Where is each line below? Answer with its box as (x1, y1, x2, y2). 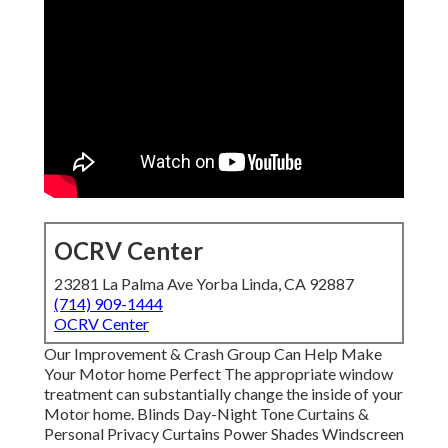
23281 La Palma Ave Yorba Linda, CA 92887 (54, 274, 354, 294)
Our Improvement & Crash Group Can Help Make (44, 344, 382, 364)
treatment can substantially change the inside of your (44, 384, 403, 404)
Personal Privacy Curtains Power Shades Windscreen (44, 424, 404, 444)
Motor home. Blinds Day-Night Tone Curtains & (44, 404, 369, 424)
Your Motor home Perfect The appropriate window (44, 364, 393, 384)
